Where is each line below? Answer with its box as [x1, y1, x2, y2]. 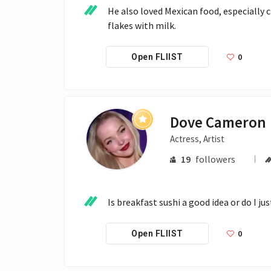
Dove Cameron [170, 113, 267, 132]
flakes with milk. [108, 19, 176, 31]
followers [195, 153, 235, 165]
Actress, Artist [170, 133, 225, 145]
